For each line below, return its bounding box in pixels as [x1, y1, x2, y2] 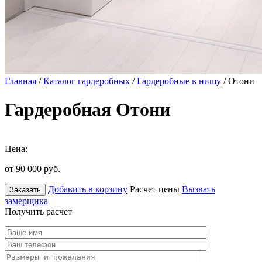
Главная [5, 76, 36, 86]
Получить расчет [5, 206, 72, 216]
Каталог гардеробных [43, 76, 130, 86]
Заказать [9, 185, 41, 194]
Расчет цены [130, 184, 180, 194]
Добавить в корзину [48, 184, 127, 194]
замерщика [5, 195, 48, 206]
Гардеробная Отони [5, 99, 170, 120]
